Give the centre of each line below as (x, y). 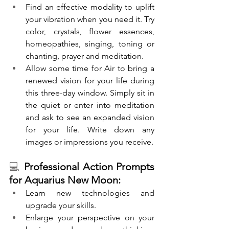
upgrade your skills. (61, 205)
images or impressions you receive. (89, 142)
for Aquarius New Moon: (65, 180)
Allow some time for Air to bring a (90, 68)
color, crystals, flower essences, (90, 32)
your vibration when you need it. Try (90, 19)
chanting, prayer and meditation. (85, 56)
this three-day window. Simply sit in (90, 93)
